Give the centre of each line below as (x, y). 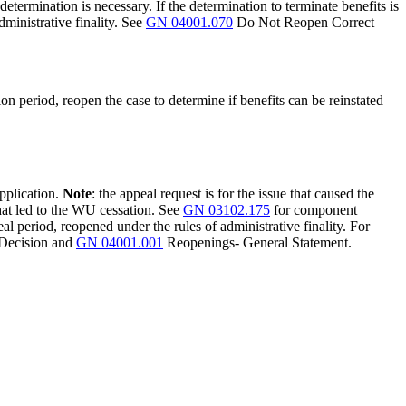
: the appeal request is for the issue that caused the (233, 193)
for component (314, 209)
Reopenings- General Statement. (257, 242)
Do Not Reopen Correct (304, 23)
